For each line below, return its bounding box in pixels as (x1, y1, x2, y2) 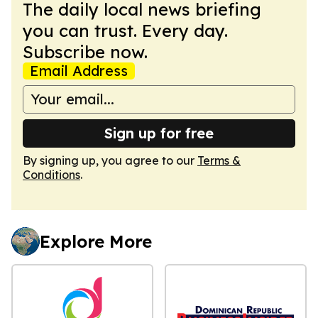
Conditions (23, 167, 80, 182)
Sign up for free (104, 124, 214, 142)
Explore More (40, 230, 152, 252)
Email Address (30, 61, 128, 79)
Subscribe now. (23, 40, 148, 62)
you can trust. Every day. (23, 19, 228, 41)
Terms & (197, 153, 241, 168)
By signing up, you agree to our (23, 153, 197, 168)
